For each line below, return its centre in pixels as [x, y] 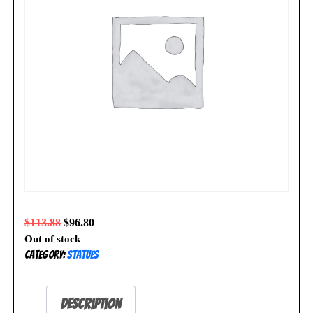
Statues [83, 254]
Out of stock [52, 239]
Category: [46, 254]
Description [91, 304]
